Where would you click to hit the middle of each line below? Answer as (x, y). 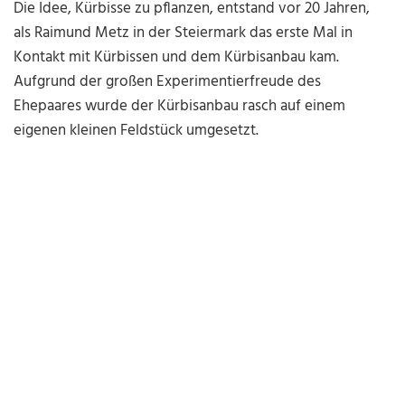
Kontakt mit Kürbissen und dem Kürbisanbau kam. (177, 58)
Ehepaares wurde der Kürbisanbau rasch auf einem (180, 107)
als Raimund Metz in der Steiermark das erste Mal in (184, 33)
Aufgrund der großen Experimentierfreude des (168, 82)
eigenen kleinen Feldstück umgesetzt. (137, 131)
